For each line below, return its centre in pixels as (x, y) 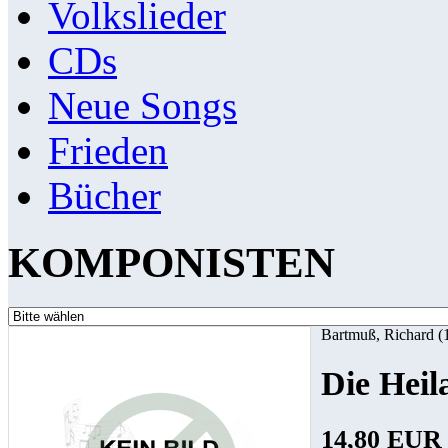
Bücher (104, 196)
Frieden (108, 151)
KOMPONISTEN (171, 263)
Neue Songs (142, 106)
